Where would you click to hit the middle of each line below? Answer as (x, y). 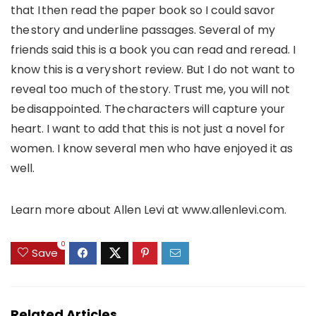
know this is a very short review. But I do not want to (153, 69)
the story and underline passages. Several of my (143, 30)
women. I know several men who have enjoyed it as (152, 148)
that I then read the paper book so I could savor (143, 10)
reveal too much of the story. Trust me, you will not (150, 89)
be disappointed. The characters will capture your (148, 109)
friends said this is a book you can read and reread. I (153, 49)
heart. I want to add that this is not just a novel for (148, 128)
